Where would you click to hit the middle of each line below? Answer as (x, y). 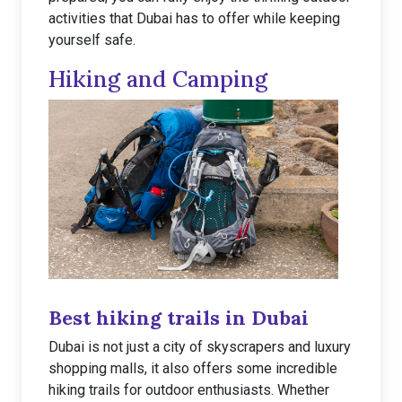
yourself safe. (92, 40)
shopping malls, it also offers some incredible (193, 368)
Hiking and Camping (158, 79)
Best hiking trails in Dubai (179, 318)
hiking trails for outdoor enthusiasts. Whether (189, 390)
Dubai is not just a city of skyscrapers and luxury (200, 347)
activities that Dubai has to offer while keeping (194, 18)
